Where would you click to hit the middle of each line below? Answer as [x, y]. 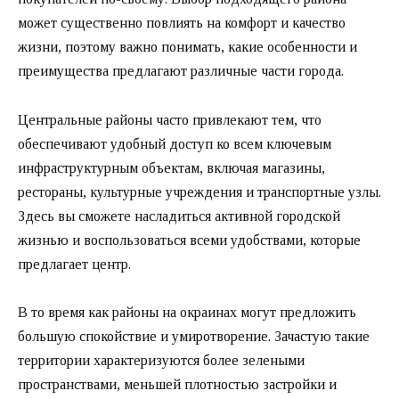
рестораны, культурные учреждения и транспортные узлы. [199, 191]
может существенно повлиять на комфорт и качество [182, 23]
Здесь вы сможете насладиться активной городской [179, 216]
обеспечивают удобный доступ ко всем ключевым [175, 143]
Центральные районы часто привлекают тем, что [170, 119]
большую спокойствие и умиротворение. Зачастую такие [194, 336]
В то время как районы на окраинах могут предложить [187, 312]
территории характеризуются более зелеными [161, 360]
